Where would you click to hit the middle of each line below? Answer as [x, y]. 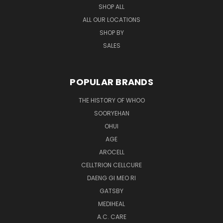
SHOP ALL [111, 7]
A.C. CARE [111, 217]
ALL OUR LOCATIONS [111, 20]
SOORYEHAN [111, 113]
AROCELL [111, 152]
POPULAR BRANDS [111, 82]
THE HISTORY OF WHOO [111, 101]
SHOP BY [111, 33]
